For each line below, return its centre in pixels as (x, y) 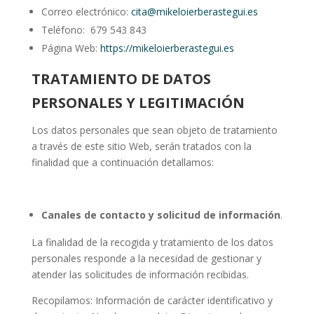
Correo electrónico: (86, 12)
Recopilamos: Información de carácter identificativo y (152, 301)
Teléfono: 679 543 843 (94, 30)
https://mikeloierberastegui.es (167, 48)
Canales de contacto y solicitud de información (161, 215)
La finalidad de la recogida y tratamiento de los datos (152, 243)
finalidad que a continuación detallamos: (122, 163)
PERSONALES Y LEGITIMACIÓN (138, 103)
